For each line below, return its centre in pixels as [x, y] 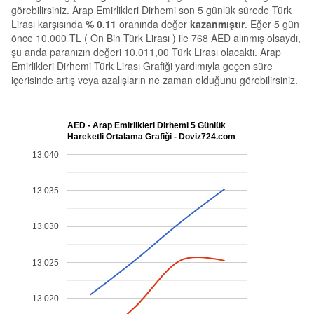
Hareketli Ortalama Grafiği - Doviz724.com [151, 137]
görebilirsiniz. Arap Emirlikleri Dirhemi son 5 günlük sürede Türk [151, 10]
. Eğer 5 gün [272, 24]
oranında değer [153, 24]
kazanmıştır [217, 24]
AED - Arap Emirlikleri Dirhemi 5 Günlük [146, 126]
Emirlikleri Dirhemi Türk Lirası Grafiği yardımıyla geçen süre [142, 66]
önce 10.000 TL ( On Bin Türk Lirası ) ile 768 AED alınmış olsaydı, [156, 38]
